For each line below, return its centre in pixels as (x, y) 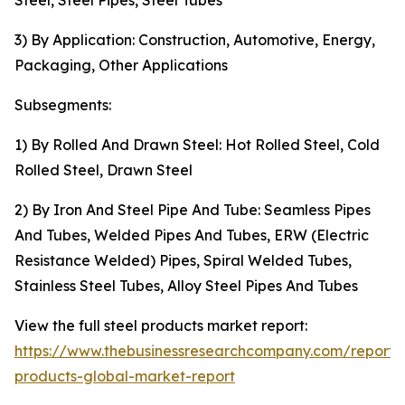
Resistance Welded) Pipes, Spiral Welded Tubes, (183, 261)
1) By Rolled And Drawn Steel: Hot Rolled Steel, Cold (197, 145)
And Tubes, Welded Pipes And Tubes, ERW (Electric (192, 235)
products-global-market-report (125, 377)
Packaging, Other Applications (121, 66)
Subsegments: (63, 105)
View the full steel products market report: (161, 326)
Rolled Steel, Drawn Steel (104, 170)
